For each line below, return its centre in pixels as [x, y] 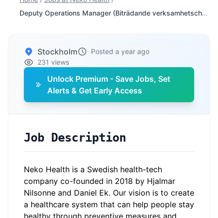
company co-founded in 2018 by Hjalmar [100, 181]
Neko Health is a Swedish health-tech [93, 169]
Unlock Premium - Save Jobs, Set [109, 79]
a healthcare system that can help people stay [109, 204]
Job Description [75, 138]
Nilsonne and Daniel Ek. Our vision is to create [109, 193]
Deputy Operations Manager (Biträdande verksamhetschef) [205, 13]
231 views [53, 62]
